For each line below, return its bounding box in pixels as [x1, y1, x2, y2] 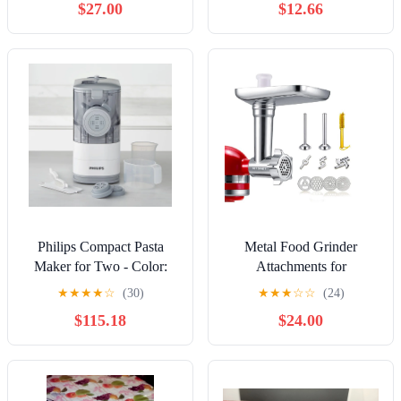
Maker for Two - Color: [33, 258, 167, 274]
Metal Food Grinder [244, 238, 357, 254]
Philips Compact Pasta [37, 238, 164, 254]
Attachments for [255, 258, 346, 274]
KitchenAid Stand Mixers [228, 277, 373, 294]
